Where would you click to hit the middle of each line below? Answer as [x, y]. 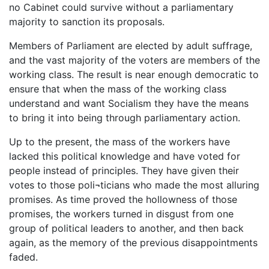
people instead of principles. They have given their [124, 170]
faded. [23, 257]
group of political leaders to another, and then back [126, 228]
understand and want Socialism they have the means [129, 103]
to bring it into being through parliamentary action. [125, 117]
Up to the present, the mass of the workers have [119, 141]
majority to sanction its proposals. [87, 21]
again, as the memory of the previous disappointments [133, 242]
